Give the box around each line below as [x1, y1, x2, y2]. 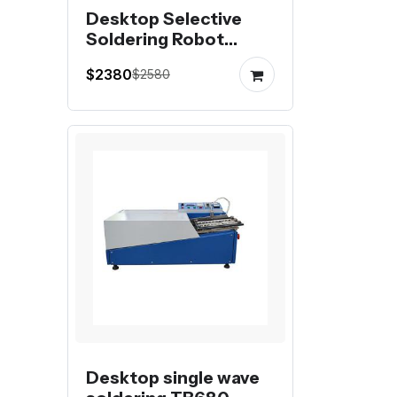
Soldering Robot [86, 27, 224, 50]
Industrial [86, 48, 167, 70]
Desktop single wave [86, 366, 260, 388]
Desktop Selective [86, 7, 242, 29]
